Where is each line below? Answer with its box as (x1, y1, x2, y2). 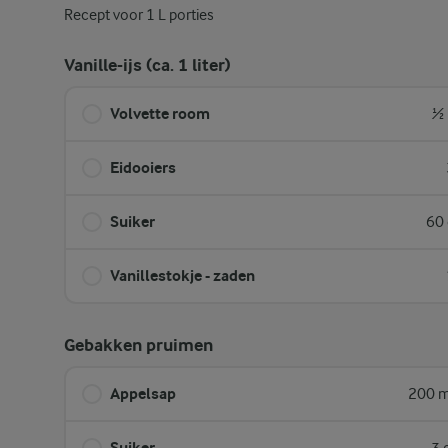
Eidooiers (110, 158, 176, 177)
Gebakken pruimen (64, 335, 213, 356)
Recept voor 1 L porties (64, 6, 214, 24)
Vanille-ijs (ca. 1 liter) (64, 55, 231, 76)
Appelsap (110, 384, 176, 403)
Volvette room (110, 104, 210, 123)
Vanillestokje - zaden (110, 266, 255, 285)
